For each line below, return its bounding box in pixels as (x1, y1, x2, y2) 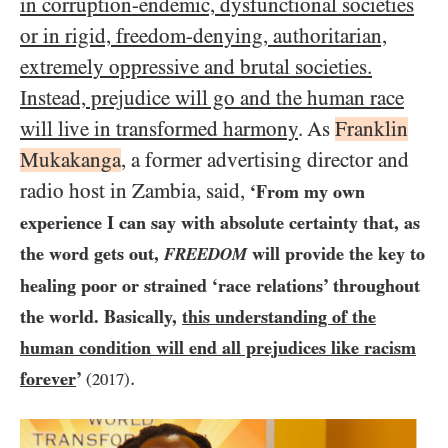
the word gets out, (20, 243, 164, 264)
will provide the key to (247, 243, 425, 264)
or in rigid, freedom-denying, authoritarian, (20, 24, 387, 48)
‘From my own (250, 181, 365, 202)
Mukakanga (20, 148, 121, 172)
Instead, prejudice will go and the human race (20, 86, 404, 110)
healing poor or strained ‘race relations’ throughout (20, 275, 420, 296)
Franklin (335, 117, 408, 141)
